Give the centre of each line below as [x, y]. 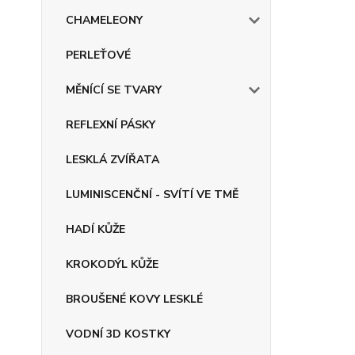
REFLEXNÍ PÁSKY [111, 125]
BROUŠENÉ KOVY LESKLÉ [134, 299]
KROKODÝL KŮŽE [112, 264]
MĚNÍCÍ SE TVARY [114, 90]
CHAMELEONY [104, 20]
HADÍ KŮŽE [95, 229]
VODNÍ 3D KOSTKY [118, 334]
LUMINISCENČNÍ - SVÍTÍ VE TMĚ [152, 195]
